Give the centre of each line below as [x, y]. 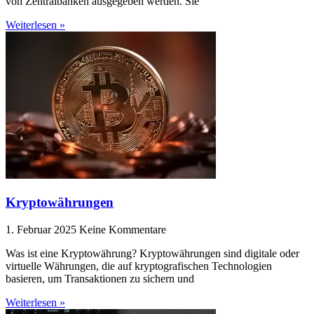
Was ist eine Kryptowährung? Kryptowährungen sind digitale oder [152, 253]
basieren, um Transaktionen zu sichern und [100, 278]
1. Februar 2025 [42, 229]
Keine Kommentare [123, 229]
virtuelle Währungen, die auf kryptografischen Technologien [139, 266]
